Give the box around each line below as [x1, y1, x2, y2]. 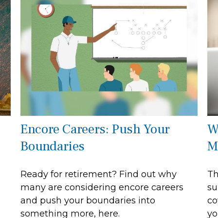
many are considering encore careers [20, 182, 184, 193]
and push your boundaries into [20, 195, 156, 206]
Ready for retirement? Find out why [20, 168, 177, 180]
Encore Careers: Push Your [20, 120, 170, 138]
